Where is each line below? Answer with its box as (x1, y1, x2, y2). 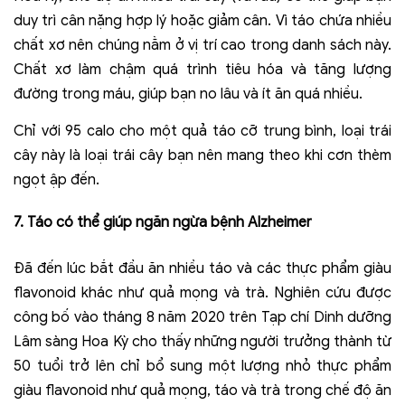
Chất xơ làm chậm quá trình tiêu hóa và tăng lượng (14, 61, 391, 80)
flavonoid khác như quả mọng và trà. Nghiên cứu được (14, 284, 391, 303)
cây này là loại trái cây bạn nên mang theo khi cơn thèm (14, 146, 391, 165)
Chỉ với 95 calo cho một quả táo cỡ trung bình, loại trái (14, 122, 391, 141)
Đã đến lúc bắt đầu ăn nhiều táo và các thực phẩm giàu (14, 259, 391, 278)
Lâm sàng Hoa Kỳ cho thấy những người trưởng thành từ (14, 333, 391, 352)
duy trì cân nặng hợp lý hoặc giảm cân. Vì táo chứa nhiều (14, 12, 391, 31)
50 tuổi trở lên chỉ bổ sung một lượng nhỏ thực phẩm (14, 357, 391, 376)
